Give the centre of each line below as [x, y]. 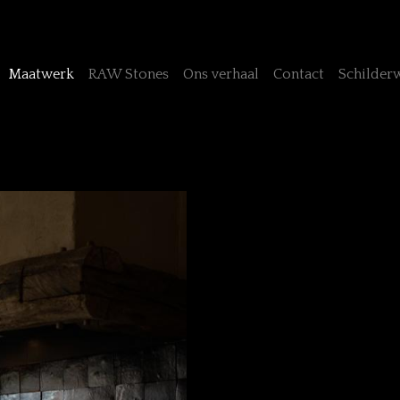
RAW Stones [129, 74]
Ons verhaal [221, 74]
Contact [299, 74]
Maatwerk [42, 74]
